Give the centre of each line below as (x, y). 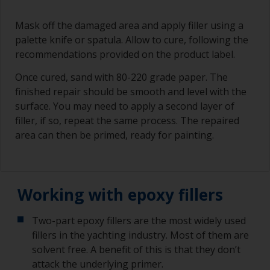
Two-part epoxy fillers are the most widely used (139, 221)
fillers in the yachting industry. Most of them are (140, 235)
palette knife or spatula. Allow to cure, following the (132, 40)
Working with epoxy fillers (120, 195)
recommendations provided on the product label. (125, 54)
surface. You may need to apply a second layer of (125, 106)
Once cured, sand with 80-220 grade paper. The (121, 77)
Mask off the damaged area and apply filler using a (129, 25)
